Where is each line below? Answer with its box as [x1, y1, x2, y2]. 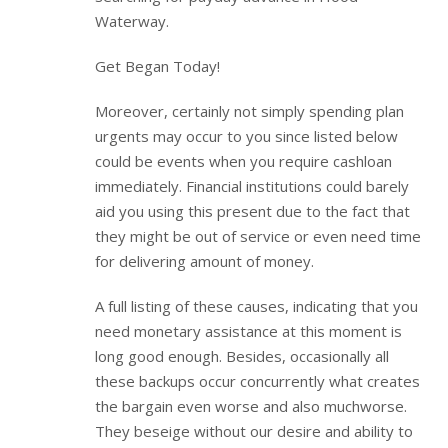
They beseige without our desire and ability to [95, 420, 413, 441]
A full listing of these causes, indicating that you [95, 295, 418, 316]
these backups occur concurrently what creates [95, 370, 420, 391]
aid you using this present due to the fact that [95, 200, 410, 221]
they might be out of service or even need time [95, 225, 421, 246]
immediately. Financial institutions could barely [95, 175, 409, 196]
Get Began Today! [95, 55, 220, 76]
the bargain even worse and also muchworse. [95, 395, 407, 416]
